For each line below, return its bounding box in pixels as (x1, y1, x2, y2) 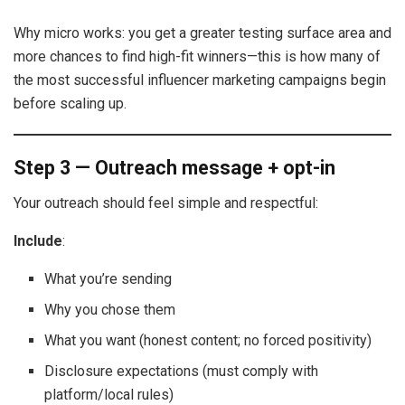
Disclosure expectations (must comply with (44, 363, 319, 381)
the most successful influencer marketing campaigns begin (14, 71, 386, 89)
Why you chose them (44, 301, 176, 319)
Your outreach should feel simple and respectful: (14, 194, 318, 212)
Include (14, 232, 62, 250)
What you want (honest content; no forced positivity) (44, 332, 372, 350)
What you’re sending (44, 270, 173, 288)
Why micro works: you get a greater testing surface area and (14, 24, 391, 42)
